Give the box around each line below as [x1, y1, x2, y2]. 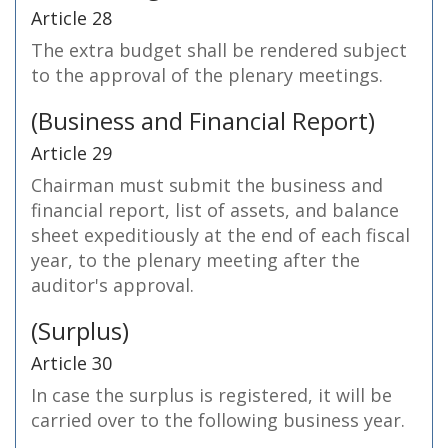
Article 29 [31, 141, 112, 165]
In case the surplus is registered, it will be [31, 383, 392, 407]
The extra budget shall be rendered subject [31, 38, 407, 62]
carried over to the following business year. [31, 408, 405, 432]
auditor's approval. [31, 273, 194, 297]
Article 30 [31, 351, 112, 375]
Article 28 [31, 6, 112, 30]
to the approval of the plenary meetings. [31, 63, 383, 87]
